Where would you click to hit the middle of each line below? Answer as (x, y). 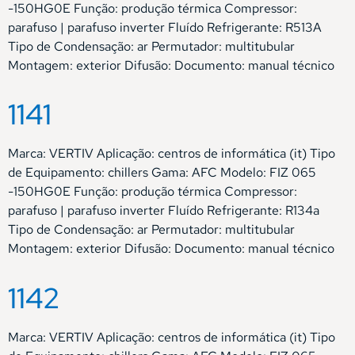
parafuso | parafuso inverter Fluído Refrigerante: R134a (164, 211)
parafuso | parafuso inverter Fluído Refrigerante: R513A (165, 27)
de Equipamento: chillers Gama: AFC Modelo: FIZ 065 (162, 173)
